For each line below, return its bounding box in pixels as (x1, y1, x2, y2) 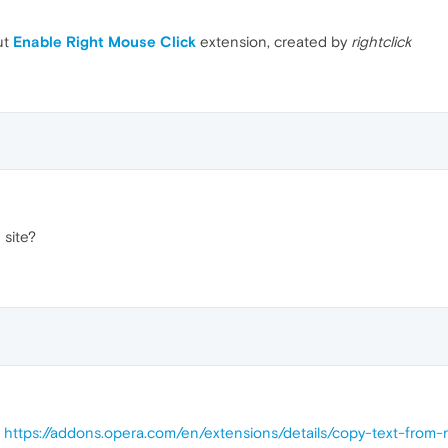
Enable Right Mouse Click (13, 33, 196, 50)
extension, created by (196, 33, 351, 50)
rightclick (351, 33, 411, 50)
